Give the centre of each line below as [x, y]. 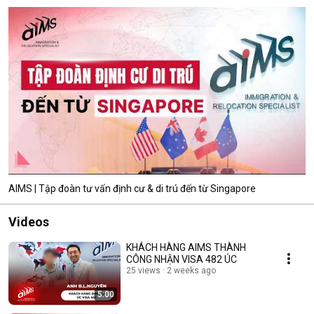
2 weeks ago [191, 270]
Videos [29, 221]
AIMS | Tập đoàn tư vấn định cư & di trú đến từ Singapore [132, 188]
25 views [143, 270]
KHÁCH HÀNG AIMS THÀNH [186, 247]
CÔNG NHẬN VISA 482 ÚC [182, 259]
